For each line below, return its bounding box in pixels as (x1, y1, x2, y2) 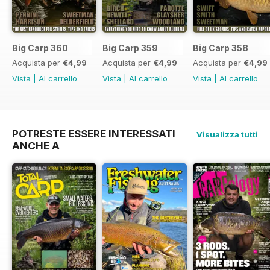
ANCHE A (12, 140, 60, 152)
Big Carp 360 (12, 43, 68, 54)
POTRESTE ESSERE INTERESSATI (12, 128, 175, 140)
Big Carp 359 (102, 43, 158, 54)
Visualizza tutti (196, 130, 258, 140)
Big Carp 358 (193, 43, 248, 54)
